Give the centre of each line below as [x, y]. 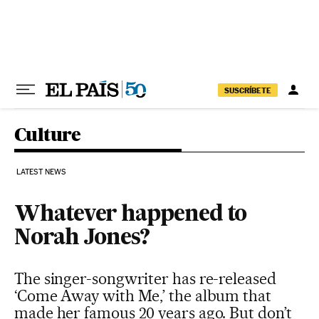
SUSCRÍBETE [248, 90]
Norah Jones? [82, 239]
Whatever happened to [131, 215]
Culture [48, 134]
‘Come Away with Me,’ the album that [143, 296]
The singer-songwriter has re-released [145, 278]
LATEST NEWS [41, 172]
